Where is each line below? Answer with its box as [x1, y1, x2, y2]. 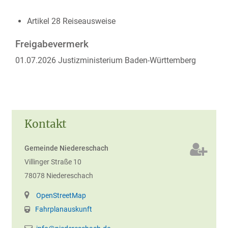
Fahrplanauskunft [35, 205, 92, 214]
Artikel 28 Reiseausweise [26, 16, 116, 26]
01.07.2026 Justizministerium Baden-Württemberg [15, 55, 196, 65]
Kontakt [24, 118, 66, 131]
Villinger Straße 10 [24, 158, 81, 166]
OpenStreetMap [36, 191, 86, 200]
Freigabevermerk [15, 39, 89, 50]
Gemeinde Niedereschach [24, 144, 108, 153]
